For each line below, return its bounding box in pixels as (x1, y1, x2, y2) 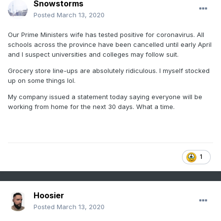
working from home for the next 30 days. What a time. (8, 103, 177, 111)
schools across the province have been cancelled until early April (8, 40, 212, 49)
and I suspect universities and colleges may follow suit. (8, 50, 181, 59)
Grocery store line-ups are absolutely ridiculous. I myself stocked (8, 67, 210, 75)
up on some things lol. (8, 76, 75, 85)
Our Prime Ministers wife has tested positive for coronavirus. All (8, 31, 204, 39)
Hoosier (34, 190, 64, 201)
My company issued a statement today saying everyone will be (8, 93, 202, 101)
